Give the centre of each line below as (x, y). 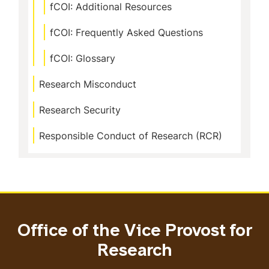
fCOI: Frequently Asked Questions (126, 32)
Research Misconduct (88, 84)
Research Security (80, 110)
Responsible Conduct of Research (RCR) (131, 136)
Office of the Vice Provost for (134, 232)
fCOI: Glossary (83, 58)
